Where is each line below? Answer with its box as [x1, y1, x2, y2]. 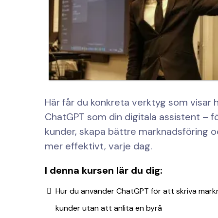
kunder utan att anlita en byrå [55, 203, 162, 214]
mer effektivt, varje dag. [45, 140, 152, 153]
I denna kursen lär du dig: [45, 164, 163, 177]
